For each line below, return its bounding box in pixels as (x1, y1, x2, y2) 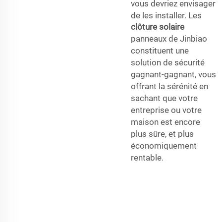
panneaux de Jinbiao (131, 33, 207, 44)
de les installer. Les (131, 10, 202, 20)
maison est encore (131, 116, 200, 127)
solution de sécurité (131, 57, 205, 67)
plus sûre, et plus (131, 128, 194, 139)
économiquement (131, 140, 197, 151)
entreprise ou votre (131, 105, 202, 115)
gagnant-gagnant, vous (131, 69, 216, 79)
